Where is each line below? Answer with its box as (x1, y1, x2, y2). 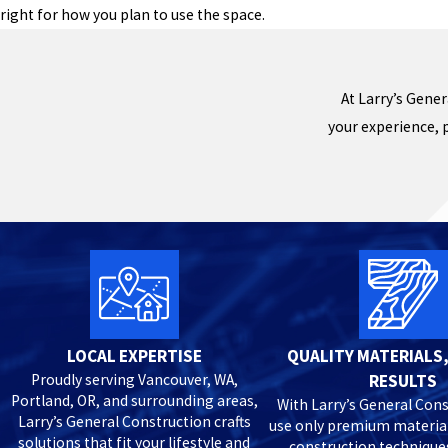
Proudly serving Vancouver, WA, (30, 369, 238, 389)
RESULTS (369, 369, 438, 392)
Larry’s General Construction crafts (17, 411, 251, 431)
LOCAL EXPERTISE (66, 344, 202, 367)
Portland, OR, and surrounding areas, (10, 390, 258, 410)
